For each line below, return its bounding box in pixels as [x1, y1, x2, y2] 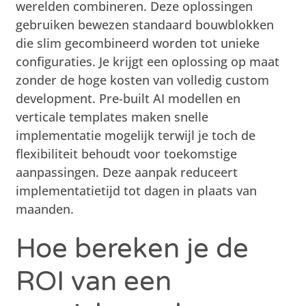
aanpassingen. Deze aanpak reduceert [16, 163, 238, 180]
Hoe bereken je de [16, 232, 249, 265]
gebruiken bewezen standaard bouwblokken [16, 16, 275, 33]
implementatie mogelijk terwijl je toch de [16, 126, 256, 143]
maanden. [16, 200, 74, 217]
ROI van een [16, 264, 172, 298]
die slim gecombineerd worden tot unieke [16, 34, 260, 51]
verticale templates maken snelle [16, 108, 209, 125]
